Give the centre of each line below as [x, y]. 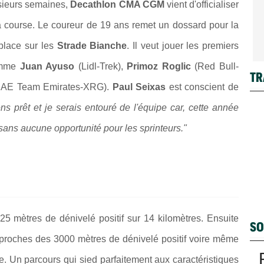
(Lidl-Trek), [99, 66]
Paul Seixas [141, 87]
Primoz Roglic [157, 66]
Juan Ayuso [45, 66]
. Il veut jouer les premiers [183, 45]
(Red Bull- [215, 66]
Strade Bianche [90, 45]
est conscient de [204, 87]
